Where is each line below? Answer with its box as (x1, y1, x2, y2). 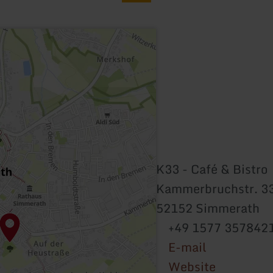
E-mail (168, 236, 207, 257)
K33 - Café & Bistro (156, 158, 268, 179)
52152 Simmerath (156, 197, 260, 218)
